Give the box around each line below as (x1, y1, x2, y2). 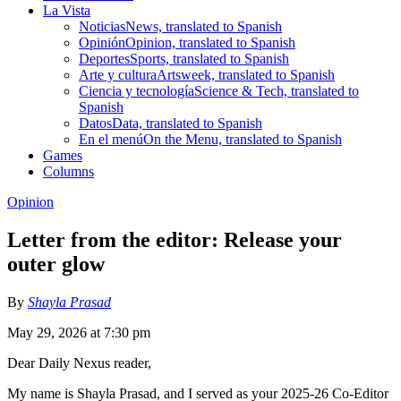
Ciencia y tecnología (79, 82, 194, 98)
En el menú (79, 131, 143, 147)
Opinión (79, 34, 125, 50)
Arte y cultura (79, 66, 157, 82)
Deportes (79, 50, 130, 66)
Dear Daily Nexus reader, (7, 354, 151, 371)
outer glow (7, 252, 105, 276)
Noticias (79, 18, 125, 34)
